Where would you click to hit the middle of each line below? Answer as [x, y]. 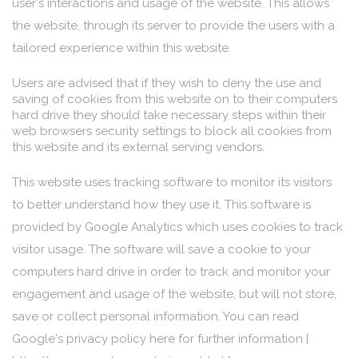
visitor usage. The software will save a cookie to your [161, 249]
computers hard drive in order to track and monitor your [171, 272]
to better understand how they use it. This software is [161, 205]
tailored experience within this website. [121, 48]
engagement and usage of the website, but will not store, [174, 294]
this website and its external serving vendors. [138, 147]
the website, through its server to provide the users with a [173, 26]
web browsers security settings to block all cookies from [172, 131]
